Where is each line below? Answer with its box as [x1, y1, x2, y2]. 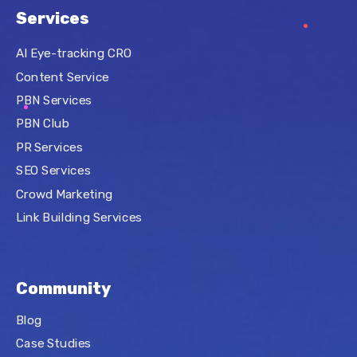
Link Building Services [16, 210, 142, 226]
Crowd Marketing [16, 186, 113, 202]
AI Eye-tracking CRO [16, 45, 132, 61]
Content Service [16, 69, 109, 84]
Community [16, 279, 111, 298]
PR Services [16, 139, 83, 155]
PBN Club [16, 116, 69, 131]
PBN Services [16, 92, 92, 108]
